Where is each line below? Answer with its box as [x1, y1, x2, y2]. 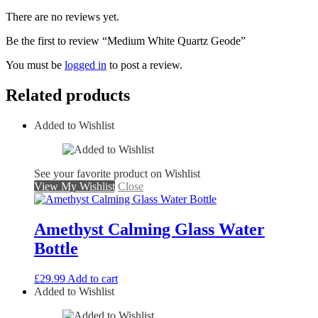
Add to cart [67, 272, 118, 285]
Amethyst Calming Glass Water [34, 220, 265, 239]
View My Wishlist [34, 180, 115, 193]
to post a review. [106, 59, 182, 72]
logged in [65, 59, 106, 72]
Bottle [34, 239, 78, 258]
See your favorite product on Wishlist [34, 168, 200, 180]
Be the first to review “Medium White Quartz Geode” [6, 35, 246, 48]
